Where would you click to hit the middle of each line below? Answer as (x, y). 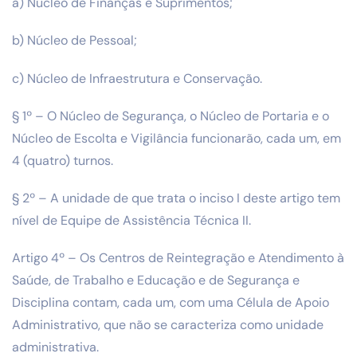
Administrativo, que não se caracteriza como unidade (168, 325)
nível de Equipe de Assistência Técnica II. (131, 220)
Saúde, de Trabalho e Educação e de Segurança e (156, 280)
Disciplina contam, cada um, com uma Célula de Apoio (171, 303)
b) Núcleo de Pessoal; (75, 41)
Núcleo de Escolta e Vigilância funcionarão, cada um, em (177, 138)
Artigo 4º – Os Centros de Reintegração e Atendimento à (178, 258)
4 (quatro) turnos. (63, 160)
